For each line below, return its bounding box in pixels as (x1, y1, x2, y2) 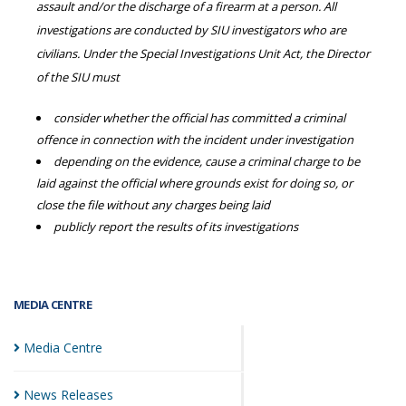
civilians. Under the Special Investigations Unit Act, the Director (36, 45, 370, 62)
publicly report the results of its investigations (53, 218, 298, 235)
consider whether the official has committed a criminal (53, 110, 345, 126)
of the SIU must (36, 69, 120, 85)
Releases (61, 386, 113, 403)
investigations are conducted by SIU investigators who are (36, 22, 346, 38)
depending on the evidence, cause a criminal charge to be (53, 153, 360, 169)
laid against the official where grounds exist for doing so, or (36, 175, 353, 191)
